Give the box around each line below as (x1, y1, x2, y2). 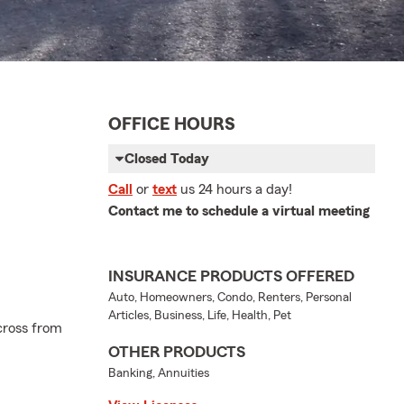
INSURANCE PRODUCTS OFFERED (108, 268, 354, 285)
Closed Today (124, 151, 209, 167)
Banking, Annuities (108, 367, 209, 381)
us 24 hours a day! (180, 182, 292, 197)
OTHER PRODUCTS (108, 344, 245, 361)
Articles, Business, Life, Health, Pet (108, 309, 291, 323)
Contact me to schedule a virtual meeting (108, 204, 370, 219)
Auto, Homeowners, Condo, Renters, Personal (108, 291, 352, 305)
